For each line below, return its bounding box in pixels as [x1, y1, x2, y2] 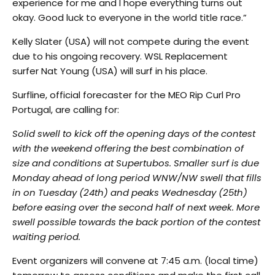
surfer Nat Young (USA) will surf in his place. [12, 64, 207, 77]
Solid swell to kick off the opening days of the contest [12, 126, 255, 140]
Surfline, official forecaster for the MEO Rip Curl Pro [12, 88, 241, 101]
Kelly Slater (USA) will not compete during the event [12, 34, 249, 48]
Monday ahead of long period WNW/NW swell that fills [12, 171, 261, 184]
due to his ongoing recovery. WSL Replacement [12, 49, 228, 63]
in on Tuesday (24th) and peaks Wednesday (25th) [12, 185, 247, 199]
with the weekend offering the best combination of [12, 141, 244, 155]
